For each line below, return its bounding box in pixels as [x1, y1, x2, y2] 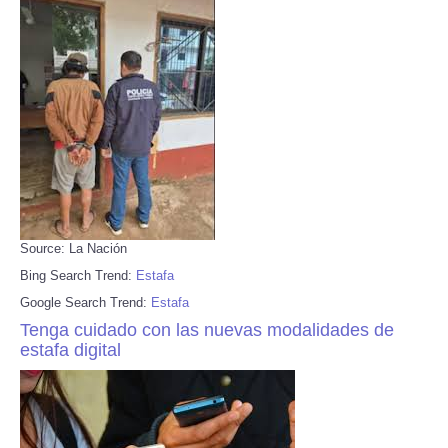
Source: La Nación [20, 240, 127, 256]
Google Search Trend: [20, 294, 151, 310]
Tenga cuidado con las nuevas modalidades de [20, 319, 394, 340]
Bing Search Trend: [20, 267, 136, 283]
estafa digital [20, 339, 121, 360]
